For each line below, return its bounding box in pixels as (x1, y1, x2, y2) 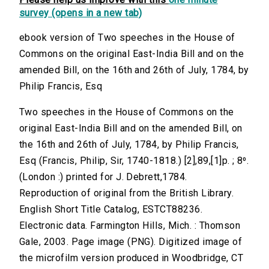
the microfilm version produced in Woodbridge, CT (19, 252, 244, 264)
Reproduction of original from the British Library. (19, 187, 234, 199)
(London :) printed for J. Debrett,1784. (19, 171, 187, 183)
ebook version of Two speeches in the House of (19, 32, 235, 44)
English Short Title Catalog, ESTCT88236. (19, 204, 203, 216)
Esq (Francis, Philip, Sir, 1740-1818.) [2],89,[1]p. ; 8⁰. (19, 155, 249, 167)
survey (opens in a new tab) (19, 7, 142, 19)
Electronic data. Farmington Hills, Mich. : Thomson (19, 220, 241, 232)
